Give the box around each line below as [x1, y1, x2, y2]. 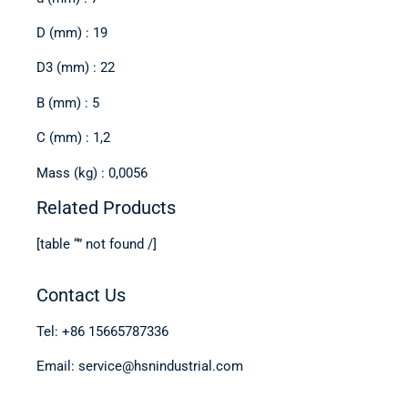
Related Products [36, 196, 176, 219]
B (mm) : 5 [36, 94, 99, 111]
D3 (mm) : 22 [36, 59, 115, 76]
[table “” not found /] [36, 235, 157, 252]
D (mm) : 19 [36, 25, 107, 41]
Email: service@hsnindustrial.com [36, 358, 243, 375]
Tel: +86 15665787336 [36, 322, 168, 340]
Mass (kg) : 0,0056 [36, 164, 148, 181]
